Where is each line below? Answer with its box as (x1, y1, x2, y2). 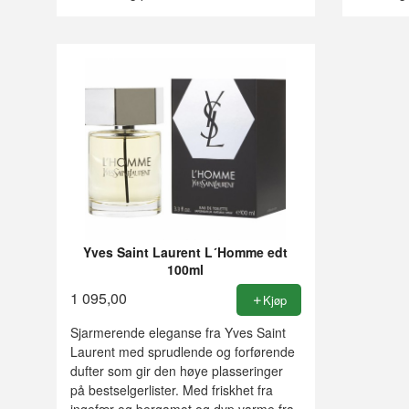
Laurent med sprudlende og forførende (70, 342, 295, 362)
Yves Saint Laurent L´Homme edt (83, 242, 288, 261)
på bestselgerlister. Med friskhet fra (70, 381, 273, 400)
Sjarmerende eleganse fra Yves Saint (70, 323, 286, 342)
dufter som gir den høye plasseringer (70, 362, 283, 381)
